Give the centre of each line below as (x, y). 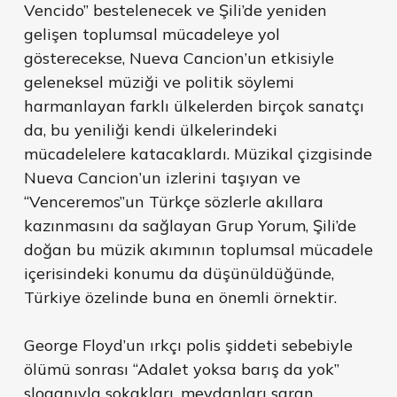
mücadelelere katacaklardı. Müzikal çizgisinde (198, 154)
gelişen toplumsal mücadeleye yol (152, 35)
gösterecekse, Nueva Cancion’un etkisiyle (179, 58)
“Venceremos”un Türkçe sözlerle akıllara (173, 202)
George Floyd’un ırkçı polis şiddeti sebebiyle (188, 346)
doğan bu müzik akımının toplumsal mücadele (198, 250)
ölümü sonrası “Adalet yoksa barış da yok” (181, 370)
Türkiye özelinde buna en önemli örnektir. (180, 298)
